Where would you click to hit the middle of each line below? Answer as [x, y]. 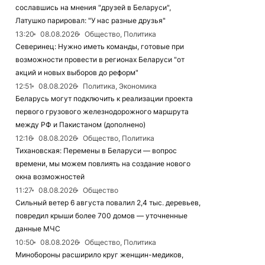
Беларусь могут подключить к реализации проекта [104, 98]
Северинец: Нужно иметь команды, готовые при [100, 46]
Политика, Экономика [120, 86]
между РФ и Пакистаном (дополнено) [80, 125]
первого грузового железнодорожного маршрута [102, 112]
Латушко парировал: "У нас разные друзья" [91, 20]
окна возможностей [50, 177]
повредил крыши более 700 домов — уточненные [101, 216]
